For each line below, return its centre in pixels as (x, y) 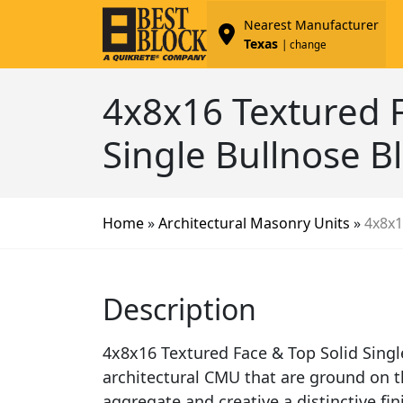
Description (179, 309)
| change (304, 44)
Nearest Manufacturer (311, 24)
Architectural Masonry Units (254, 223)
